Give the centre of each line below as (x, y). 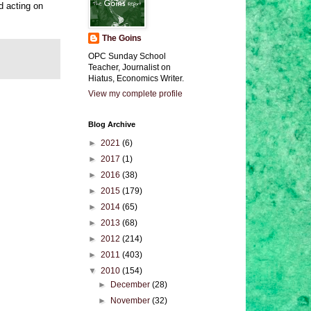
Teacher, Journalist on (129, 67)
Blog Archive (112, 124)
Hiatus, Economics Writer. (136, 78)
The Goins (122, 38)
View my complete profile (135, 94)
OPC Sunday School (127, 56)
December (132, 285)
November (132, 301)
